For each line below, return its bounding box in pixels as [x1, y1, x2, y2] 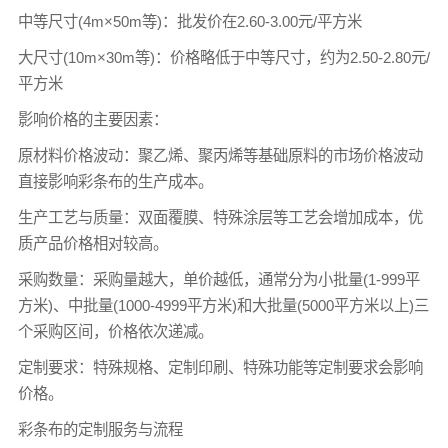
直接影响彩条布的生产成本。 [17, 172, 213, 190]
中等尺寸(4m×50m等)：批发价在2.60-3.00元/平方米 [17, 12, 362, 30]
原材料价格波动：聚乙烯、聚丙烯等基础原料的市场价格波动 [17, 146, 423, 164]
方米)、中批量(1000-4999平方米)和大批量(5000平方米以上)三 [17, 296, 429, 314]
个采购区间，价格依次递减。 [17, 322, 213, 340]
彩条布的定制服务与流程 [17, 420, 183, 438]
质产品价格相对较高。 [17, 234, 168, 252]
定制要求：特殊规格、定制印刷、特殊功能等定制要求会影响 [17, 358, 423, 376]
